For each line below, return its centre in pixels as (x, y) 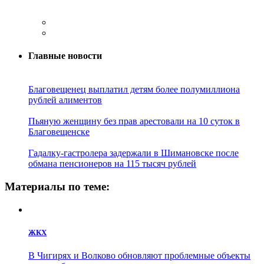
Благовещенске (59, 132)
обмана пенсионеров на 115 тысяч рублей (112, 164)
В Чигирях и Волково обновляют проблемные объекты (139, 256)
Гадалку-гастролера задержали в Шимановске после (133, 153)
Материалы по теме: (57, 187)
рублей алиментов (65, 100)
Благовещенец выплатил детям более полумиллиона (134, 90)
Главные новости (65, 56)
